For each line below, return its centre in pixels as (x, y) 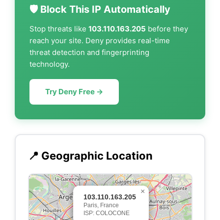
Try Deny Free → (74, 92)
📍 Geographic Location (90, 155)
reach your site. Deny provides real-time (100, 41)
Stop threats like (59, 29)
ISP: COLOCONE (106, 213)
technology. (50, 64)
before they (167, 29)
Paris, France (101, 205)
